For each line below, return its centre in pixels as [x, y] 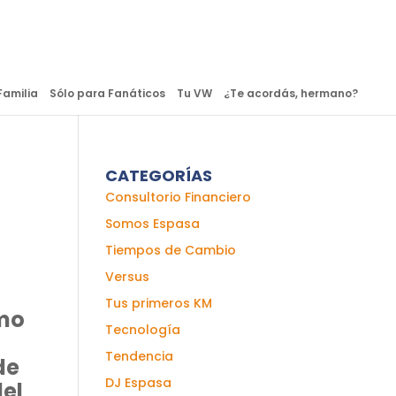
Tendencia [140, 356]
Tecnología [143, 330]
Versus [128, 277]
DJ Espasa [139, 383]
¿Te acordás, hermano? [290, 93]
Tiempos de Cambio [171, 250]
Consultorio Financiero [179, 197]
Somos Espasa [153, 224]
